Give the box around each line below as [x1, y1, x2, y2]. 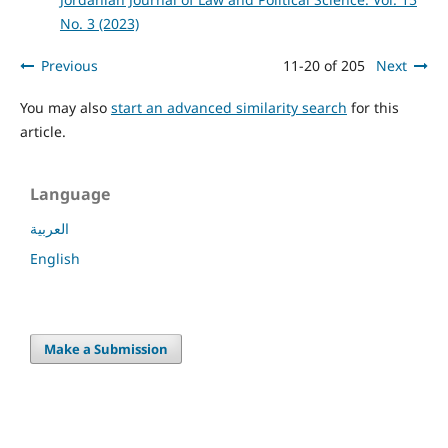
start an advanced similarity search [110, 98, 347, 118]
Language [30, 183, 110, 206]
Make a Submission [44, 340, 169, 359]
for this [346, 98, 399, 118]
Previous [40, 56, 98, 76]
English [30, 249, 80, 269]
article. [19, 122, 66, 142]
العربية [30, 219, 69, 239]
